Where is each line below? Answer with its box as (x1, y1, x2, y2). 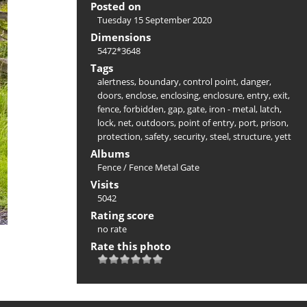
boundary (138, 75, 179, 88)
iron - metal (209, 102, 256, 115)
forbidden (123, 102, 164, 115)
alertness (97, 75, 134, 88)
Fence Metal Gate (129, 160, 199, 173)
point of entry (178, 116, 234, 129)
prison (260, 116, 286, 129)
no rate (97, 222, 127, 235)
